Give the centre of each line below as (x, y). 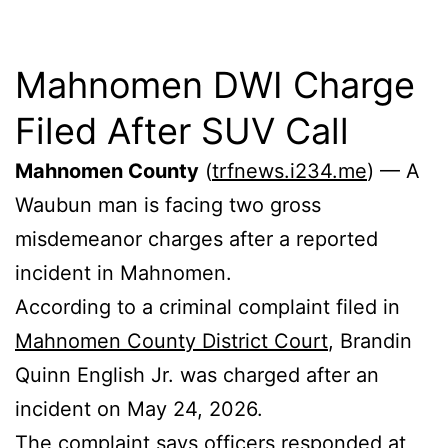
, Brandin (370, 341)
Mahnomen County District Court (171, 341)
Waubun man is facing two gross (168, 205)
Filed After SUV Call (182, 131)
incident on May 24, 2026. (139, 409)
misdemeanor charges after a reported (196, 239)
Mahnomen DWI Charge (215, 85)
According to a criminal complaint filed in (207, 307)
